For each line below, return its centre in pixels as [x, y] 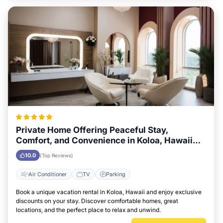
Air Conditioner [48, 174]
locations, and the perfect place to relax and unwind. [88, 210]
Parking [116, 174]
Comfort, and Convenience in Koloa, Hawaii [104, 140]
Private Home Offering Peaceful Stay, [92, 130]
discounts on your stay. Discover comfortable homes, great [97, 201]
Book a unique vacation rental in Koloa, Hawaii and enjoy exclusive [109, 192]
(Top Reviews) [56, 155]
